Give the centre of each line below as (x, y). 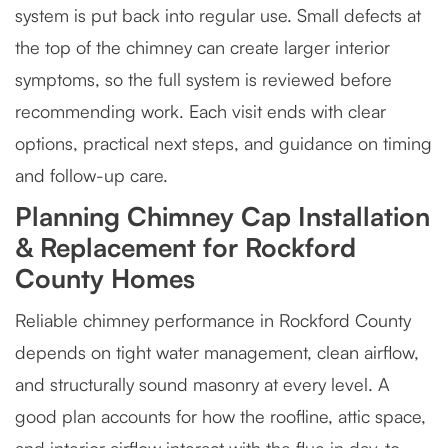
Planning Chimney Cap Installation (222, 216)
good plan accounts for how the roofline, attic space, (220, 416)
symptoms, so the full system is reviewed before (203, 79)
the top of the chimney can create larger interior (202, 47)
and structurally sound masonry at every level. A (202, 384)
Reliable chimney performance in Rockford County (213, 320)
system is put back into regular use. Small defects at (218, 15)
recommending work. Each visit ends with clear (200, 111)
